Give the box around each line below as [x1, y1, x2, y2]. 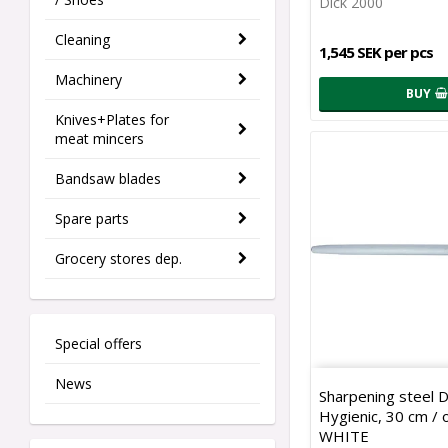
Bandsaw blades [55, 169, 161, 189]
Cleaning [55, 30, 110, 50]
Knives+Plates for [55, 110, 169, 130]
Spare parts [55, 209, 129, 229]
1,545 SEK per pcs [319, 41, 433, 62]
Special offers [55, 334, 142, 354]
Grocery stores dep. [55, 249, 182, 269]
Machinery [55, 70, 122, 90]
